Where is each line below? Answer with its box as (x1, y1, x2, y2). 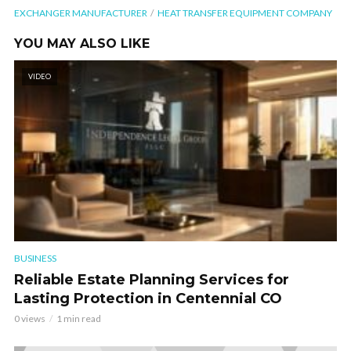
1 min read (56, 313, 101, 325)
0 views (14, 313, 45, 325)
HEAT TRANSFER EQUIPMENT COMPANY (157, 7, 332, 19)
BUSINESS (14, 252, 56, 265)
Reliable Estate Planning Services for (14, 271, 289, 289)
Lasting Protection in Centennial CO (14, 290, 282, 308)
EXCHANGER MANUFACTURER (14, 7, 147, 19)
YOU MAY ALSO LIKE (14, 36, 150, 51)
